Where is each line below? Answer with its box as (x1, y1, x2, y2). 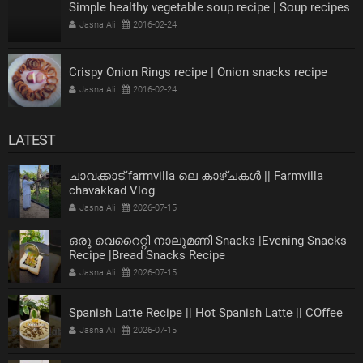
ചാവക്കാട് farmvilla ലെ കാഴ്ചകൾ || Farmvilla (69, 169, 323, 183)
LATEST (8, 131, 55, 148)
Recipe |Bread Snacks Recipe (69, 248, 225, 263)
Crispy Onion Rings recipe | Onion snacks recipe (69, 65, 327, 79)
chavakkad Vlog (69, 183, 155, 198)
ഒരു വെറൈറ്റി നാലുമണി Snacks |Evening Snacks (69, 233, 347, 248)
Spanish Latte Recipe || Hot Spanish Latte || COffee (69, 305, 343, 320)
